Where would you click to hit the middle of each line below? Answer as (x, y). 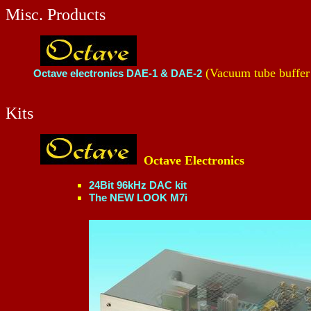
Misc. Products (56, 15)
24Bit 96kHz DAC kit (138, 185)
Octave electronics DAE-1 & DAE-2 (118, 73)
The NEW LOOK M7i (138, 197)
